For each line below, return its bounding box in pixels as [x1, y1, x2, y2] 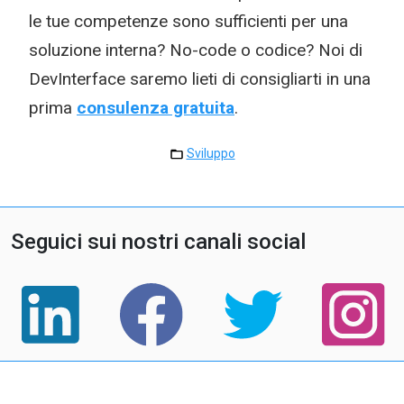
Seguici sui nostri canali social [11, 229, 306, 254]
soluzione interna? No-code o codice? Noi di [29, 40, 363, 60]
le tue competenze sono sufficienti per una [29, 11, 348, 32]
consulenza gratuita [77, 97, 234, 118]
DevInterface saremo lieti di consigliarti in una [29, 69, 371, 89]
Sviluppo [186, 146, 235, 161]
